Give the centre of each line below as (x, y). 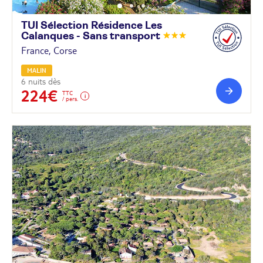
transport (136, 36)
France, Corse (49, 50)
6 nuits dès (41, 81)
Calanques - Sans (65, 36)
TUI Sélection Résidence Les (92, 26)
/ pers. (70, 98)
